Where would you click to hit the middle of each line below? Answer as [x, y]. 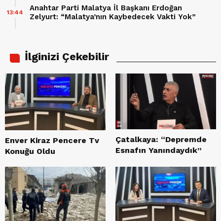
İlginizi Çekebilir [67, 56]
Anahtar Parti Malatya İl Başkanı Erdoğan [106, 8]
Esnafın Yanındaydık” [159, 150]
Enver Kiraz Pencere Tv [52, 140]
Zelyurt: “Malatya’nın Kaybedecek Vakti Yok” [113, 17]
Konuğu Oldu [30, 151]
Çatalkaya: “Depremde [161, 139]
